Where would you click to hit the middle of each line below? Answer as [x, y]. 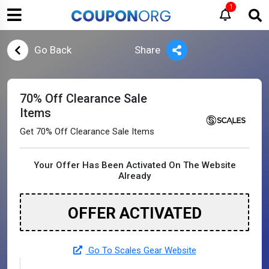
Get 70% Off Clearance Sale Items [87, 131]
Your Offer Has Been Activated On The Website [134, 165]
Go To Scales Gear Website [141, 250]
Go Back [53, 50]
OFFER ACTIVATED [134, 213]
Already [134, 176]
